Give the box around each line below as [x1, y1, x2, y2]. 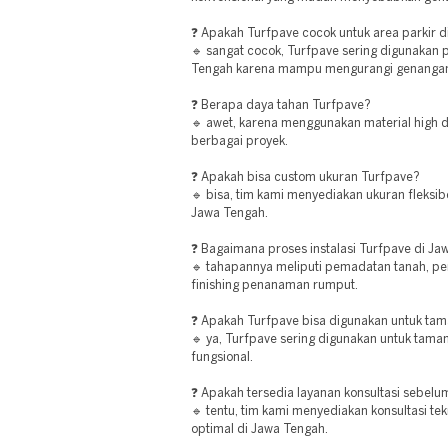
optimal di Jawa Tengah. [191, 424, 328, 435]
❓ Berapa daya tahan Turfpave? [191, 100, 371, 111]
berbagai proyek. [191, 136, 288, 147]
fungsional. [191, 352, 253, 363]
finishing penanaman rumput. [191, 280, 358, 291]
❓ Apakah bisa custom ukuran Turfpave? [191, 172, 420, 183]
